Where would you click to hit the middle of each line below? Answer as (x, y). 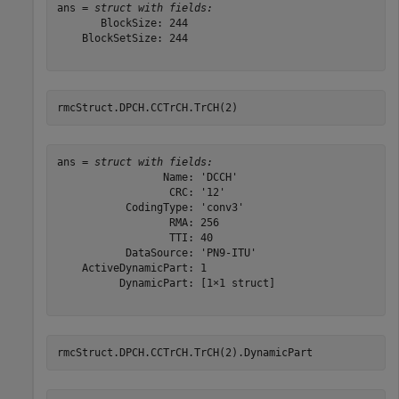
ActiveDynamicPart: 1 (131, 268)
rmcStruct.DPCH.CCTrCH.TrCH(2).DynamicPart (184, 352)
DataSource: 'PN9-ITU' (156, 252)
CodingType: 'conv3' (150, 207)
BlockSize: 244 (122, 23)
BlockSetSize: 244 (122, 38)
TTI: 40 (134, 237)
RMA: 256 (138, 222)
